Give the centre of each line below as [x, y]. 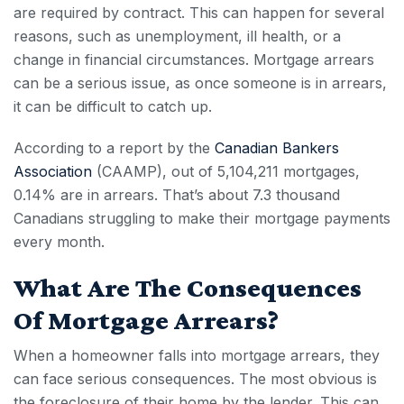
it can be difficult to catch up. [113, 106]
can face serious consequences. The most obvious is [195, 378]
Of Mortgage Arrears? [146, 319]
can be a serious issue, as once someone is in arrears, [200, 83]
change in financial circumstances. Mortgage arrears [194, 59]
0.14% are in [59, 194]
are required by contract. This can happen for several [199, 12]
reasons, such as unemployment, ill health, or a [177, 36]
